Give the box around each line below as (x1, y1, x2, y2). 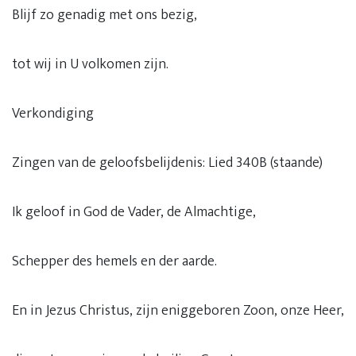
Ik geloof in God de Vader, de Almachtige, (12, 200, 256, 224)
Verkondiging (12, 102, 94, 126)
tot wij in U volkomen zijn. (12, 52, 168, 76)
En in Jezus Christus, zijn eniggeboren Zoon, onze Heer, (12, 299, 344, 323)
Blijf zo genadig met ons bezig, (12, 3, 197, 27)
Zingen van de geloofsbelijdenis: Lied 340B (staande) (12, 151, 323, 175)
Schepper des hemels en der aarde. (12, 250, 217, 273)
